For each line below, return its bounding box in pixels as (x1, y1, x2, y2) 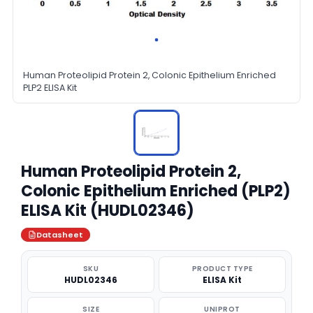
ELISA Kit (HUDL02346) (21, 200, 194, 221)
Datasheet (36, 229, 83, 240)
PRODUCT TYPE (191, 263, 253, 274)
